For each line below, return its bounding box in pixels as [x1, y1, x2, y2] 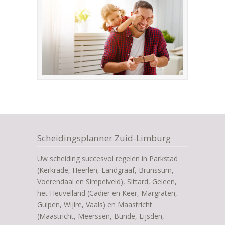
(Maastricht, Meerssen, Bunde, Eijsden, [37, 211, 164, 221]
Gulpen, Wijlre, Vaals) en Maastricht [37, 200, 152, 210]
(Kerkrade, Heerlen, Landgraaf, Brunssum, [37, 165, 174, 175]
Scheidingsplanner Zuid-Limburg [37, 132, 171, 144]
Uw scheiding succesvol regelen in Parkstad [37, 154, 178, 164]
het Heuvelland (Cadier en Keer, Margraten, [37, 188, 177, 198]
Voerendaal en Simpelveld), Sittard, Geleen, [37, 177, 177, 187]
